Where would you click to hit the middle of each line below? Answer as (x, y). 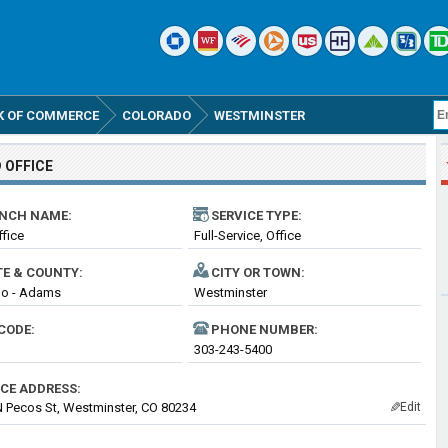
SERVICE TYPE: (256, 215)
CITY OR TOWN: (258, 272)
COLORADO (156, 115)
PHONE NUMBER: (264, 329)
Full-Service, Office (247, 235)
